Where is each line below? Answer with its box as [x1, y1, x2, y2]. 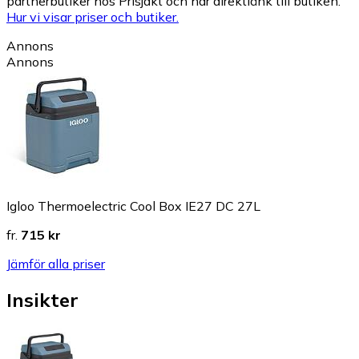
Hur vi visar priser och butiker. [6, 8, 179, 25]
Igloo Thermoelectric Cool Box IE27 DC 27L [6, 197, 260, 214]
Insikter [6, 287, 79, 312]
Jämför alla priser [6, 255, 105, 272]
